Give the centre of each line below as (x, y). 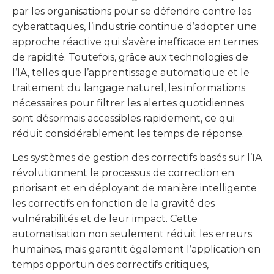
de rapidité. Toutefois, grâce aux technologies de (130, 57)
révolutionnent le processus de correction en (123, 173)
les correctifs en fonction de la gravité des (113, 204)
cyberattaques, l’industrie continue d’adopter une (135, 26)
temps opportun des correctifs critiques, (110, 265)
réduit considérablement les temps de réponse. (128, 133)
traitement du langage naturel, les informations (129, 87)
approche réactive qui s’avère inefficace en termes (135, 42)
